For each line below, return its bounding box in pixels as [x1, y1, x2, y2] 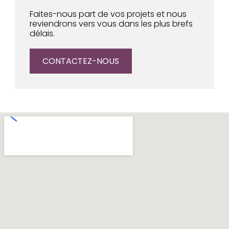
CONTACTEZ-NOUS [42, 55, 120, 67]
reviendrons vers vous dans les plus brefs [30, 18, 193, 30]
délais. [30, 28, 55, 40]
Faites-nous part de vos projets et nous [30, 8, 187, 20]
